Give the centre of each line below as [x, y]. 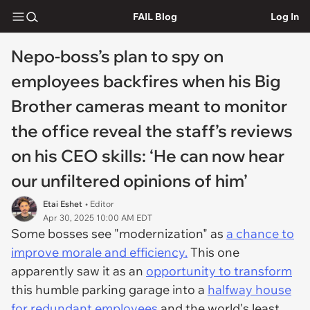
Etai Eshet [63, 204]
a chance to [260, 234]
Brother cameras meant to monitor [149, 106]
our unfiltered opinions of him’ [129, 181]
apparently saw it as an [79, 271]
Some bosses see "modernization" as [119, 234]
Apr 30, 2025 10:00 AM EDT [98, 218]
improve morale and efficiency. [99, 252]
